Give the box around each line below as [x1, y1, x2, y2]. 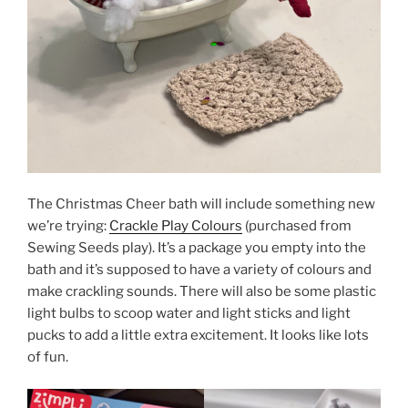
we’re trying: [27, 218, 109, 235]
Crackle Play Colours [109, 218, 242, 235]
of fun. [27, 349, 68, 366]
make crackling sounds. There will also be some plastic [27, 283, 376, 301]
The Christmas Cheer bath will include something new [27, 196, 375, 213]
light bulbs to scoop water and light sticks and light [27, 305, 351, 322]
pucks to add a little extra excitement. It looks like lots [27, 327, 369, 344]
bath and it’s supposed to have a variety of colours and [27, 261, 372, 279]
